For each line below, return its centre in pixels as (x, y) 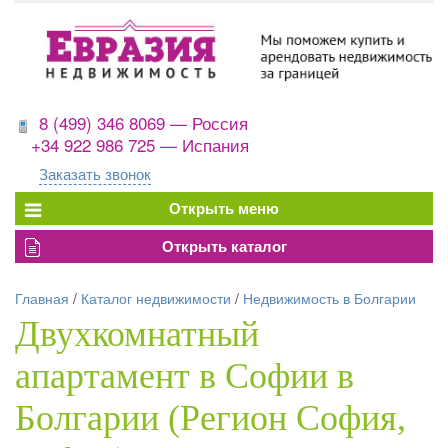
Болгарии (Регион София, (210, 418)
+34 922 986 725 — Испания (140, 145)
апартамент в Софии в (184, 376)
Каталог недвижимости (156, 298)
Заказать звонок (95, 174)
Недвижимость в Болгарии (329, 298)
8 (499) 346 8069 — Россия (143, 123)
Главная (42, 298)
